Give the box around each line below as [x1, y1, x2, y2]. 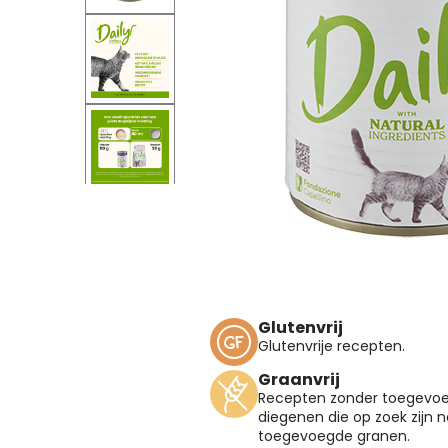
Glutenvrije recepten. [258, 336, 405, 356]
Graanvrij [258, 368, 340, 391]
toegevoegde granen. [258, 426, 410, 446]
